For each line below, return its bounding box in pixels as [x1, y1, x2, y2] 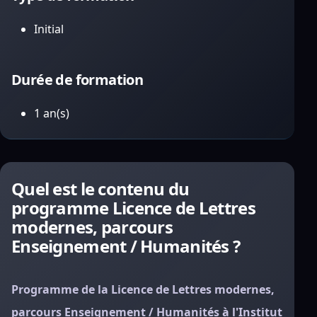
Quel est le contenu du [11, 177, 190, 200]
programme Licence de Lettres [11, 196, 255, 219]
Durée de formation [11, 70, 144, 89]
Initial [34, 21, 64, 37]
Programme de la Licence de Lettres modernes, [11, 282, 275, 297]
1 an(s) [34, 105, 69, 121]
